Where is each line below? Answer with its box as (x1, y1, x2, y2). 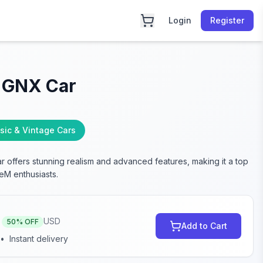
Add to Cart (181, 221, 227, 231)
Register (210, 15, 244, 25)
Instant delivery (9, 234, 69, 244)
